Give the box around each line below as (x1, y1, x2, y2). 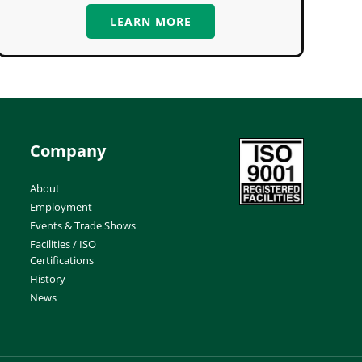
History (30, 271, 65, 286)
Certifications (30, 252, 94, 267)
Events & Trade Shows (30, 217, 136, 233)
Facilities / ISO (30, 236, 96, 251)
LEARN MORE (109, 13, 192, 29)
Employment (30, 199, 92, 214)
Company (30, 139, 106, 162)
